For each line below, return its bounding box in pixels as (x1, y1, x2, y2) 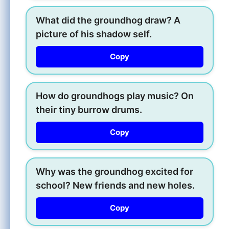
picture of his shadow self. (36, 28, 152, 39)
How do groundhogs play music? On (36, 90, 194, 101)
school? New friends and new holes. (36, 179, 195, 191)
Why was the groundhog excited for (36, 166, 193, 177)
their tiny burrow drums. (36, 104, 142, 115)
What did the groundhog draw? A (36, 14, 180, 26)
